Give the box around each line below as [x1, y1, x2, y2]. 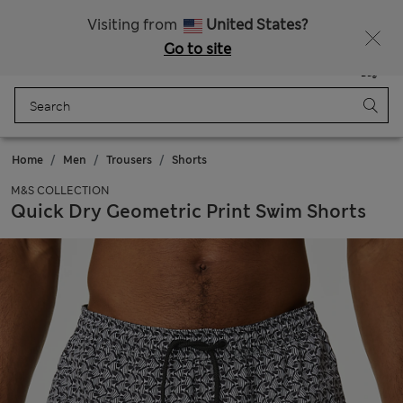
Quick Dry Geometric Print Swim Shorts [11, 200, 366, 223]
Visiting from [87, 15, 181, 34]
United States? [206, 15, 308, 34]
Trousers [106, 153, 152, 167]
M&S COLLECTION [11, 184, 110, 198]
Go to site [164, 40, 231, 58]
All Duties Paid [155, 4, 247, 21]
